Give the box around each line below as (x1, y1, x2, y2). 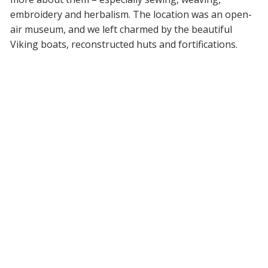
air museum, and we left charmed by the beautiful (10, 23, 232, 36)
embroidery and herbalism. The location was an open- (10, 8, 252, 21)
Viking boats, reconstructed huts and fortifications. (10, 38, 237, 51)
